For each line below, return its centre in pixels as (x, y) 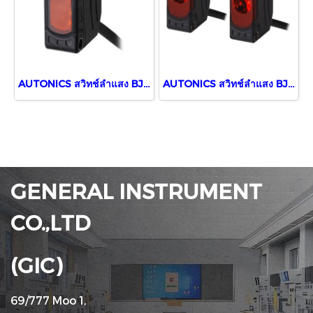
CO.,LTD (50, 222)
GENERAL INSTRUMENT (136, 190)
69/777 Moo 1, (49, 300)
